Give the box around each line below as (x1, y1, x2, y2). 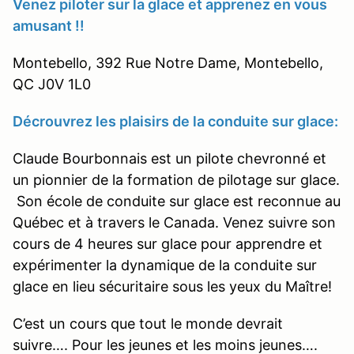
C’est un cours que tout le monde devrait (13, 314, 283, 332)
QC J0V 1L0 (13, 75, 91, 92)
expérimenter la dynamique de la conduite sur (13, 256, 317, 273)
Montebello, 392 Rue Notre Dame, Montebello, (13, 54, 323, 71)
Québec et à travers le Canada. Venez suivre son (13, 213, 336, 231)
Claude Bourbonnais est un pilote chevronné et (13, 149, 326, 167)
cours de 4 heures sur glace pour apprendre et (13, 235, 322, 252)
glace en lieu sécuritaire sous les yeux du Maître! (13, 277, 336, 295)
